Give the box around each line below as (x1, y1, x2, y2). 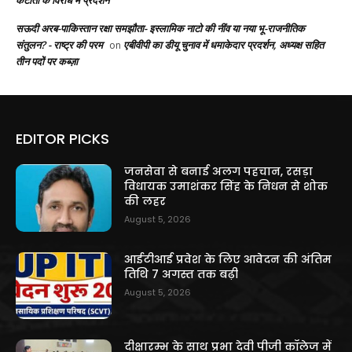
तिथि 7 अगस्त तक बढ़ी (124, 266, 239, 282)
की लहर (124, 193, 167, 210)
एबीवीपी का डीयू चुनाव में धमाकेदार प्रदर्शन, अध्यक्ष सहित (123, 38, 324, 53)
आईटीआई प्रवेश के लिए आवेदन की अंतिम (124, 251, 332, 267)
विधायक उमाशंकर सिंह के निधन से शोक (124, 178, 328, 195)
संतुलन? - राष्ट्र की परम (16, 38, 103, 53)
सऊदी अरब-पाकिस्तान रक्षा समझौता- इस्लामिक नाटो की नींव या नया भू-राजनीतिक (16, 21, 305, 36)
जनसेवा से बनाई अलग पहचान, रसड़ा (124, 163, 313, 180)
